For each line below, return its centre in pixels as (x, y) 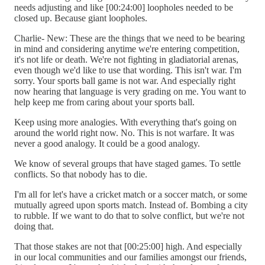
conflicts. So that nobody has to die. (81, 174)
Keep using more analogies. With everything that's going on (125, 122)
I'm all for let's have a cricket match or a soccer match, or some (131, 194)
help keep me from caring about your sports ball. (104, 102)
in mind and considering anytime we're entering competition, (127, 49)
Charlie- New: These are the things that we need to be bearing (130, 38)
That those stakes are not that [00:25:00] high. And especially (128, 246)
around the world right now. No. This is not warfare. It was (124, 132)
